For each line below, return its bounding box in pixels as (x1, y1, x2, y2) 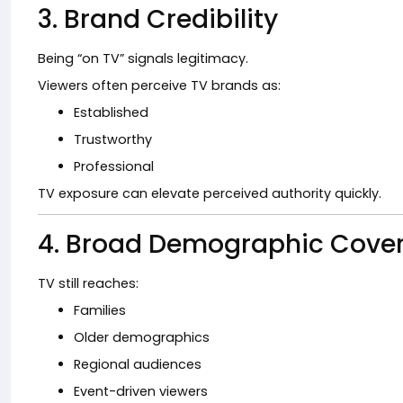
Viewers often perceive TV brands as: (38, 76, 281, 94)
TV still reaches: (38, 274, 139, 292)
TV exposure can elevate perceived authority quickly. (38, 184, 381, 202)
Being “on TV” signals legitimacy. (38, 49, 248, 67)
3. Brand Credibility (38, 2, 278, 37)
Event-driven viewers (74, 382, 208, 400)
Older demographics (74, 328, 210, 346)
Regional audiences (74, 355, 201, 373)
